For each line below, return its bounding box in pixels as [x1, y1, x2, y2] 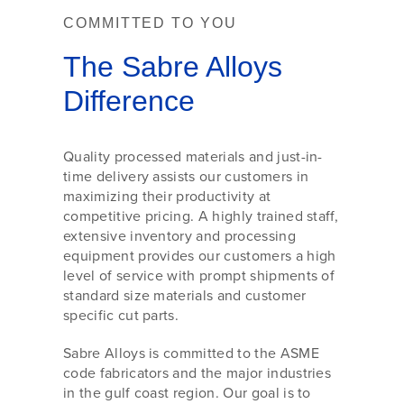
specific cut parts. [63, 304, 179, 326]
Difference [63, 84, 195, 117]
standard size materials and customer [63, 284, 307, 306]
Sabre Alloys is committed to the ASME [63, 342, 319, 363]
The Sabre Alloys [63, 50, 282, 83]
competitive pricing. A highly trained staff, [63, 205, 339, 226]
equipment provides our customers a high [63, 244, 336, 266]
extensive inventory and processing [63, 225, 296, 246]
